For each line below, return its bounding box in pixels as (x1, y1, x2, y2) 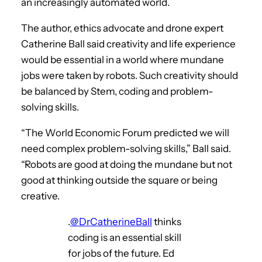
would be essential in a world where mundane (21, 53, 224, 65)
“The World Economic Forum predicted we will (21, 126, 229, 139)
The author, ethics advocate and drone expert (21, 22, 223, 34)
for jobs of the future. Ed (68, 247, 174, 259)
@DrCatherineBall (70, 215, 152, 227)
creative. (21, 189, 60, 202)
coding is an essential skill (68, 231, 181, 243)
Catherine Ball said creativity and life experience (21, 37, 236, 50)
